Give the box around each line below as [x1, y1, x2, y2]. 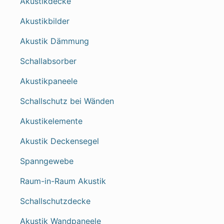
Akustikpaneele [20, 76, 77, 86]
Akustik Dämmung [20, 36, 89, 46]
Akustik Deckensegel [20, 136, 99, 146]
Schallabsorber [20, 56, 76, 66]
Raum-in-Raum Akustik [20, 176, 106, 186]
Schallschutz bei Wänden [20, 96, 114, 106]
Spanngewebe [20, 156, 73, 166]
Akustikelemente [20, 116, 82, 126]
